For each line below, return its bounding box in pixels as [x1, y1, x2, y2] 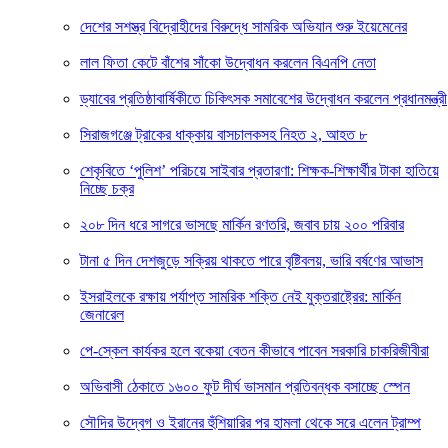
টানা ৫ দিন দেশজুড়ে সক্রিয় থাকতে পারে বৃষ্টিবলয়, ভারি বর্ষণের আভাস [80, 252, 423, 269]
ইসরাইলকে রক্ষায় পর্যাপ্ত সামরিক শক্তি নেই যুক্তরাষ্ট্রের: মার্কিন [80, 288, 401, 305]
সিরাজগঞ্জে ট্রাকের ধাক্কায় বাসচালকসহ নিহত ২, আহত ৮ [80, 126, 367, 143]
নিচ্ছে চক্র [80, 180, 134, 197]
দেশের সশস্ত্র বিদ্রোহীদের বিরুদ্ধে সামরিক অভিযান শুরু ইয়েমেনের [80, 18, 407, 35]
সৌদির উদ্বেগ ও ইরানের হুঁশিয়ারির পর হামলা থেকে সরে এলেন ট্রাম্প [80, 414, 421, 431]
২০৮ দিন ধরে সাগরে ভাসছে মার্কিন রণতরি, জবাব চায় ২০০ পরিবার [80, 216, 404, 233]
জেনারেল [80, 306, 124, 323]
